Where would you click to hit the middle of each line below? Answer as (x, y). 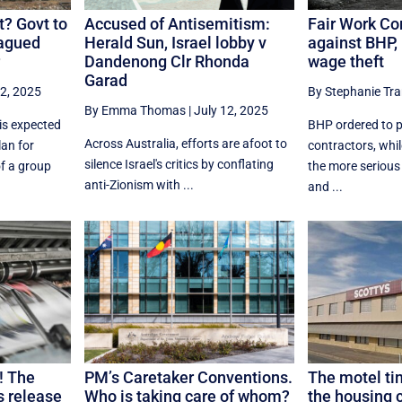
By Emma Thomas (135, 111)
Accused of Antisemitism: (178, 24)
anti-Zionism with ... (140, 185)
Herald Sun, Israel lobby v (176, 43)
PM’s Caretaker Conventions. (189, 377)
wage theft (345, 62)
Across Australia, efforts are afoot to (186, 144)
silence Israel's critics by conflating (179, 165)
